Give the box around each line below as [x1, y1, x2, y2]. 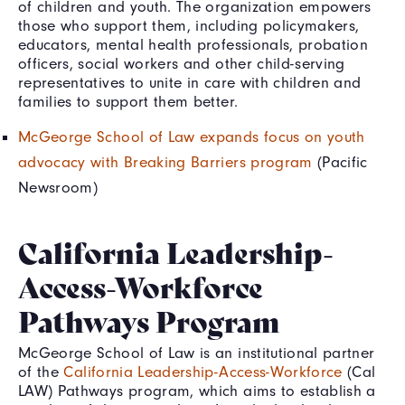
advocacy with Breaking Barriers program [18, 152, 313, 171]
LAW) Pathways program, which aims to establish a [18, 381, 376, 400]
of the [18, 362, 64, 381]
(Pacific [312, 152, 368, 171]
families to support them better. [18, 91, 239, 110]
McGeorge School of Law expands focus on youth [18, 127, 365, 146]
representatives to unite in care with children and [18, 72, 362, 91]
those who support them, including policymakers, [18, 15, 360, 34]
